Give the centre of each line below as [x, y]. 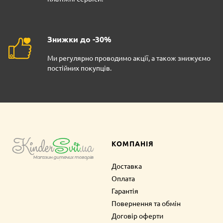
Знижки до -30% [79, 39]
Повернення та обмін [146, 203]
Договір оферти [137, 216]
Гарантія [125, 191]
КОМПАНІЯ [132, 144]
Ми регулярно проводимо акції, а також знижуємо [129, 58]
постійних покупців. [79, 68]
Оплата [123, 178]
